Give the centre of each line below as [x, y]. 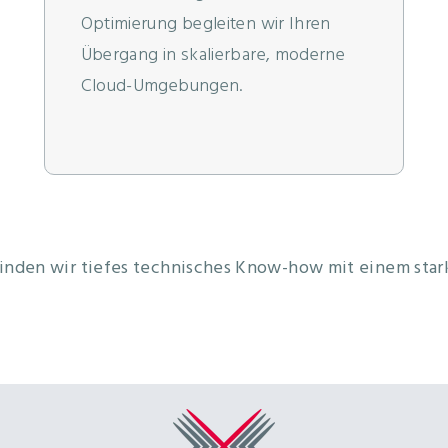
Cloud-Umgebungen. [164, 87]
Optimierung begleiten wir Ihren [205, 25]
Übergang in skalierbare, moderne [213, 56]
